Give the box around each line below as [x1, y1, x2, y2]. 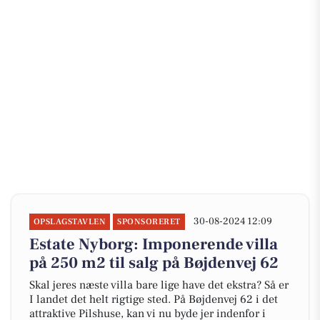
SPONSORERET [117, 216, 181, 227]
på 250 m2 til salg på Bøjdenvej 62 [29, 253, 279, 273]
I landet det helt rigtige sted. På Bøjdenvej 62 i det [29, 292, 278, 306]
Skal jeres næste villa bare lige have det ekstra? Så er [29, 278, 289, 292]
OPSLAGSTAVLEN [34, 216, 106, 227]
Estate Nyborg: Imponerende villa [29, 234, 278, 254]
